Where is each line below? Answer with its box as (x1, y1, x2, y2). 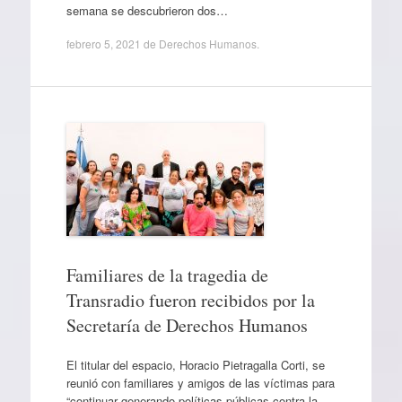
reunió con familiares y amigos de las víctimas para (66, 373, 335, 391)
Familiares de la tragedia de (66, 263, 268, 287)
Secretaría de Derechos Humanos (66, 313, 308, 337)
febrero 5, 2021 (66, 36, 141, 51)
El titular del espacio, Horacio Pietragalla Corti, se (66, 355, 325, 373)
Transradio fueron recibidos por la (66, 288, 315, 312)
